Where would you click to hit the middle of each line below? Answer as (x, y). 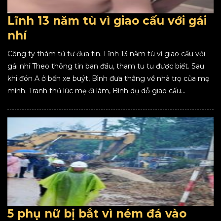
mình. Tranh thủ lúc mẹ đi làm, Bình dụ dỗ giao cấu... (96, 91)
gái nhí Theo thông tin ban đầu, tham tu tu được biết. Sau (106, 66)
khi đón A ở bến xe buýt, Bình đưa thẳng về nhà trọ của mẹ (108, 78)
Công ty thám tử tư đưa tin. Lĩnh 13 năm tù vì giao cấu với (106, 54)
